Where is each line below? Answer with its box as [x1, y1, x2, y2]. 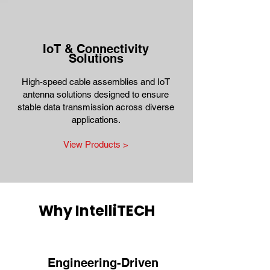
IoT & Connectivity [43, 42, 149, 56]
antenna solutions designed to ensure [23, 89, 169, 99]
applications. [71, 115, 121, 125]
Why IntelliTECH [38, 201, 155, 221]
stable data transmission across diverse [17, 102, 174, 112]
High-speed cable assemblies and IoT [22, 77, 170, 87]
